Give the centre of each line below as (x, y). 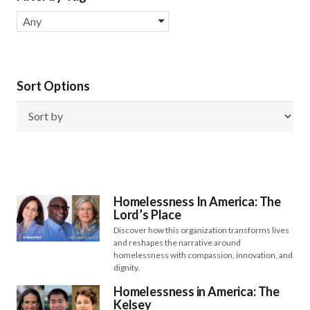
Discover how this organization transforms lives (201, 230)
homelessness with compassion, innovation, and (203, 255)
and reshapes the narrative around (177, 243)
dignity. (127, 268)
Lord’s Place (147, 214)
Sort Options (53, 85)
